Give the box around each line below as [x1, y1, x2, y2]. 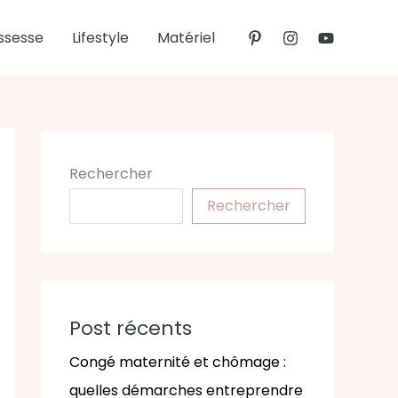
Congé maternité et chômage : [69, 352, 286, 373]
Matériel [157, 27, 215, 48]
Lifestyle [72, 27, 129, 48]
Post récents [69, 314, 192, 343]
